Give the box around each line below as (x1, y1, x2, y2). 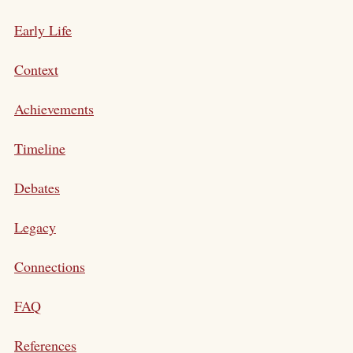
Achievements (14, 98, 94, 118)
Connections (14, 256, 85, 276)
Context (14, 59, 58, 79)
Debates (14, 177, 60, 197)
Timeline (14, 138, 65, 158)
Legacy (14, 217, 56, 236)
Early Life (14, 20, 72, 39)
